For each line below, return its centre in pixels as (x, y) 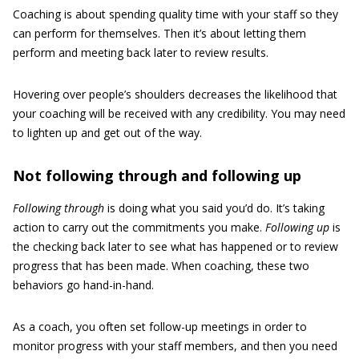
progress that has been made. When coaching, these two (161, 266)
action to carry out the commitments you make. (139, 227)
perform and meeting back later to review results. (141, 52)
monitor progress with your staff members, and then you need (175, 346)
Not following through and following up (157, 175)
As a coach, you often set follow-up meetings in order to (160, 327)
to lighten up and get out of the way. (107, 133)
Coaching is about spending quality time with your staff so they (175, 14)
